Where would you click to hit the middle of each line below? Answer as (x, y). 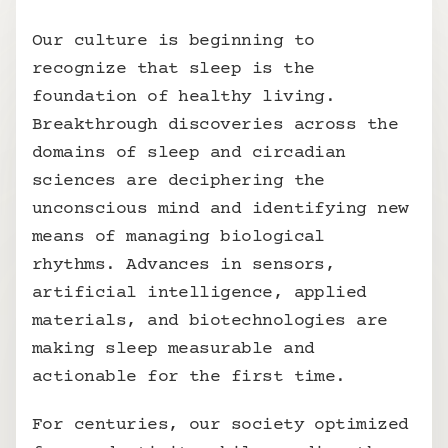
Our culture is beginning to (173, 41)
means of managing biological (178, 237)
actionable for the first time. (189, 377)
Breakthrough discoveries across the (215, 125)
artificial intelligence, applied (199, 293)
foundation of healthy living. (184, 97)
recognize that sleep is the (173, 69)
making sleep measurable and (173, 349)
